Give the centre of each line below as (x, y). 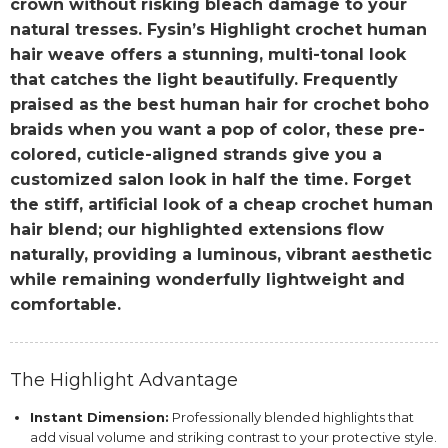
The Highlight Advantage (124, 380)
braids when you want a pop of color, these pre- (217, 130)
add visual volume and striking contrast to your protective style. (233, 437)
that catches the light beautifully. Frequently (204, 80)
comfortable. (65, 305)
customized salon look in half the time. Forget (210, 180)
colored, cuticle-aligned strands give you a (196, 155)
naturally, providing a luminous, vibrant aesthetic (221, 255)
